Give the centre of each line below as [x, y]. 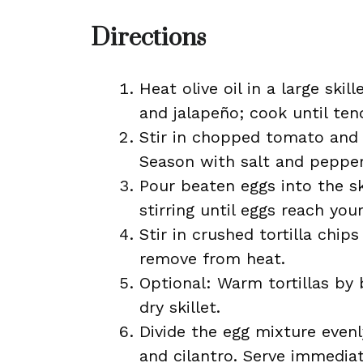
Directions [148, 38]
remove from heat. [212, 258]
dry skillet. [180, 307]
